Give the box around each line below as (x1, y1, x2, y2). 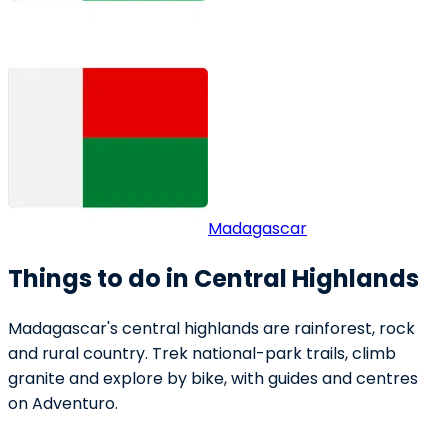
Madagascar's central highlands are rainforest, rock (8, 316, 415, 340)
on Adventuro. (8, 391, 118, 415)
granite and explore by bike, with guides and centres (8, 366, 418, 390)
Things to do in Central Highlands (8, 261, 419, 295)
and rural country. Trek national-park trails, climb (8, 341, 396, 365)
